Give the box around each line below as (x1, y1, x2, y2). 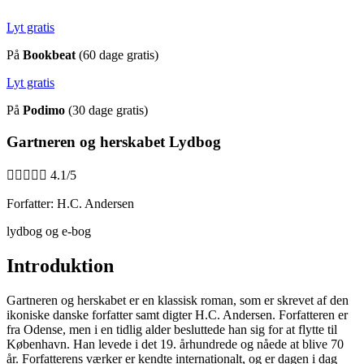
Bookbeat (23, 48, 76, 62)
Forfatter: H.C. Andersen (6, 197, 134, 211)
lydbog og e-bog (6, 224, 91, 239)
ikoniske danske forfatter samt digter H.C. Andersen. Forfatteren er (6, 308, 348, 323)
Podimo (23, 103, 65, 117)
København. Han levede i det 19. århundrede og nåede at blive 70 (6, 337, 344, 352)
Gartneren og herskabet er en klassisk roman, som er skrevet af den (6, 293, 349, 308)
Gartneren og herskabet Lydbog (6, 132, 221, 150)
